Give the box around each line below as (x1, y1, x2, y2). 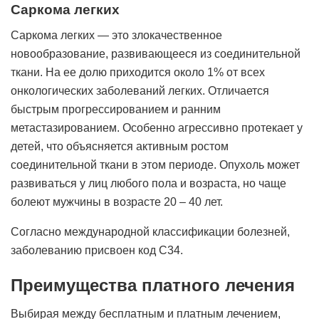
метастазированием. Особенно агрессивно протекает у (11, 122, 303, 134)
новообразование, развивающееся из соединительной (11, 48, 300, 60)
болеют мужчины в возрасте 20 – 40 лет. (11, 196, 223, 208)
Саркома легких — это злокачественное (11, 29, 222, 41)
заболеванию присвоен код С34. (11, 244, 183, 256)
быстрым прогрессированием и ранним (11, 103, 221, 115)
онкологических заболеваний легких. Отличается (11, 85, 269, 97)
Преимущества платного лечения (11, 276, 295, 295)
